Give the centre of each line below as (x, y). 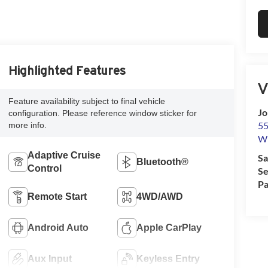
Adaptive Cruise (64, 156)
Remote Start (57, 197)
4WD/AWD (160, 197)
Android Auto (58, 228)
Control (44, 169)
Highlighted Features (67, 71)
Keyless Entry (168, 259)
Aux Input (49, 259)
